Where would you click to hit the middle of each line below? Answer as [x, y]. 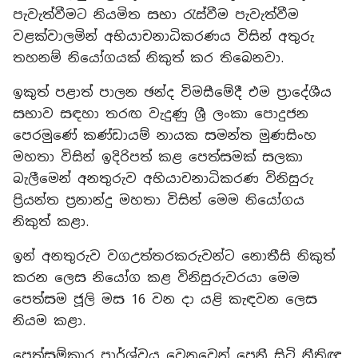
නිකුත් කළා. [51, 222]
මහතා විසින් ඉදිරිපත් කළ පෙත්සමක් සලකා [158, 157]
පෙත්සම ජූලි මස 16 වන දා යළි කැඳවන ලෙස [165, 299]
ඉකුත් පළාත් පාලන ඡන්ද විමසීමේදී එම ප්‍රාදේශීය [172, 92]
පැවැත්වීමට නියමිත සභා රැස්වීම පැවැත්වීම [156, 15]
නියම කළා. [49, 321]
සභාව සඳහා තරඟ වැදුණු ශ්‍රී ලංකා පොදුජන [161, 114]
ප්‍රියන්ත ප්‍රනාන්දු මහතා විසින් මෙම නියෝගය [159, 200]
